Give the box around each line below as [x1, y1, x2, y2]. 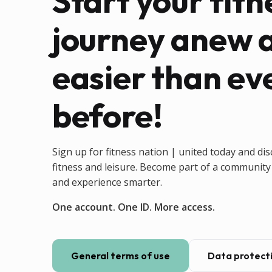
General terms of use [70, 249, 170, 262]
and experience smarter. [52, 175, 162, 189]
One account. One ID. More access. [52, 200, 215, 214]
